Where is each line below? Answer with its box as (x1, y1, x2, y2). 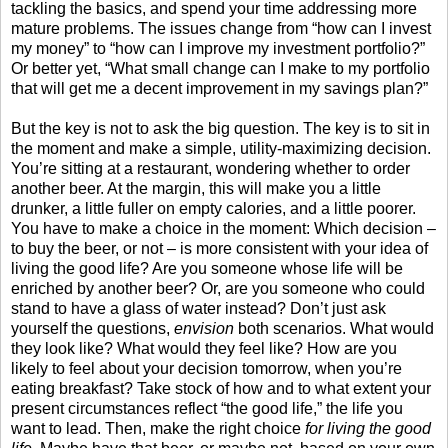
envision (174, 319, 234, 337)
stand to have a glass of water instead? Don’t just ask (11, 299, 386, 317)
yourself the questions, (11, 319, 174, 337)
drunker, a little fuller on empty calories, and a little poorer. (11, 199, 416, 217)
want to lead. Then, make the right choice (11, 419, 305, 437)
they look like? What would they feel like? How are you (11, 339, 397, 357)
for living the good (305, 419, 431, 437)
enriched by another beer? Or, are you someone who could (11, 279, 425, 297)
